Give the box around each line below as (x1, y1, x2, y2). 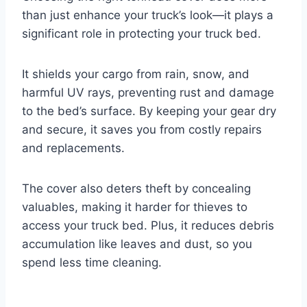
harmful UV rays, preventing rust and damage (22, 85, 274, 99)
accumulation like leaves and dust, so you (22, 236, 252, 251)
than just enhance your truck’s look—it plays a (22, 8, 273, 22)
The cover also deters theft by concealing (22, 181, 251, 195)
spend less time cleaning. (22, 255, 162, 269)
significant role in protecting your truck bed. (22, 26, 261, 40)
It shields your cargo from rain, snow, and (22, 66, 249, 81)
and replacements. (22, 140, 125, 155)
